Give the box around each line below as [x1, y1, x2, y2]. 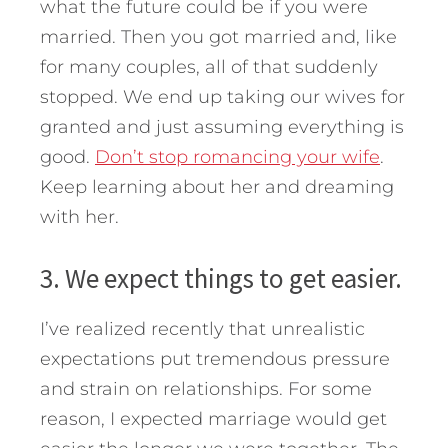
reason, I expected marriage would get [40, 407, 387, 430]
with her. [40, 205, 119, 228]
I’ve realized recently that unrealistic [40, 317, 365, 340]
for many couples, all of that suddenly [40, 55, 378, 78]
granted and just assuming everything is [40, 115, 404, 138]
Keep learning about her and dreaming [40, 175, 394, 198]
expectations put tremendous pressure [40, 347, 390, 370]
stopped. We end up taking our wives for [40, 85, 405, 108]
